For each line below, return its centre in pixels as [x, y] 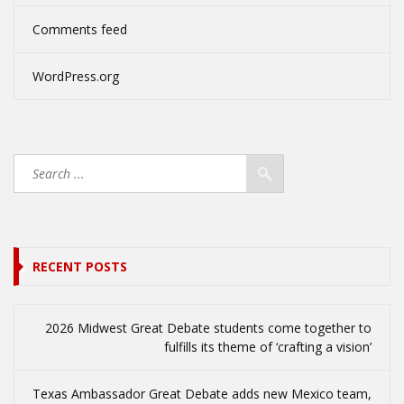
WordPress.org [76, 77]
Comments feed [80, 30]
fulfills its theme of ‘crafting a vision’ [268, 347]
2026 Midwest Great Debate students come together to [208, 328]
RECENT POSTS [80, 267]
